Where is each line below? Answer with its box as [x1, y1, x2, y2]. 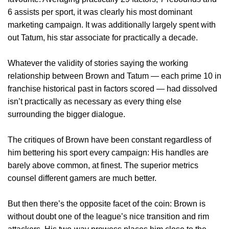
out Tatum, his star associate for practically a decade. [8, 33, 198, 42]
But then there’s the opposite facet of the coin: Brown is [8, 199, 205, 209]
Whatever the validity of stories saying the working [8, 59, 188, 68]
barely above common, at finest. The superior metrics [8, 161, 198, 170]
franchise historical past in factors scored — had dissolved [8, 84, 217, 94]
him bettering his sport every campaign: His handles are [8, 148, 209, 157]
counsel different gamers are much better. [8, 174, 156, 183]
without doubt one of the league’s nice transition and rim [8, 212, 209, 221]
